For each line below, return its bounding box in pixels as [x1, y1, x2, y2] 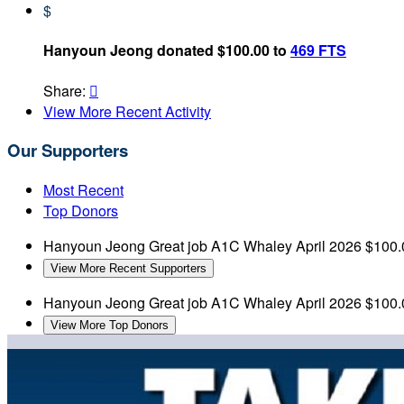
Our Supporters [7, 138, 128, 163]
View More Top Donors [50, 318, 169, 333]
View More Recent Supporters [50, 262, 207, 276]
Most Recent [43, 179, 124, 201]
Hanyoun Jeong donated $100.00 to [43, 40, 290, 61]
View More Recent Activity [43, 100, 211, 122]
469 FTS [290, 40, 346, 61]
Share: [43, 79, 89, 101]
